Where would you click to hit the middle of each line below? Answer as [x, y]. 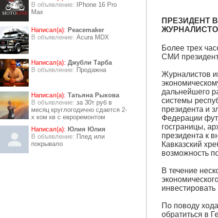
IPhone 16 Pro [97, 5]
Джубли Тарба [90, 63]
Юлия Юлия [87, 129]
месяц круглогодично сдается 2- [79, 110]
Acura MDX [93, 37]
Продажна [91, 70]
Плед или [91, 136]
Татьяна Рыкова [93, 95]
